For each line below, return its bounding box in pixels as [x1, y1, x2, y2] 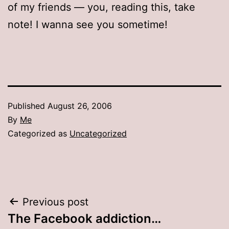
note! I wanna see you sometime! [8, 18, 168, 31]
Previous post [22, 195, 88, 208]
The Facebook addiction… [8, 211, 161, 226]
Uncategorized [70, 128, 127, 139]
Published [8, 100, 48, 111]
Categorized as [8, 128, 70, 139]
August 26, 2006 [48, 100, 112, 111]
